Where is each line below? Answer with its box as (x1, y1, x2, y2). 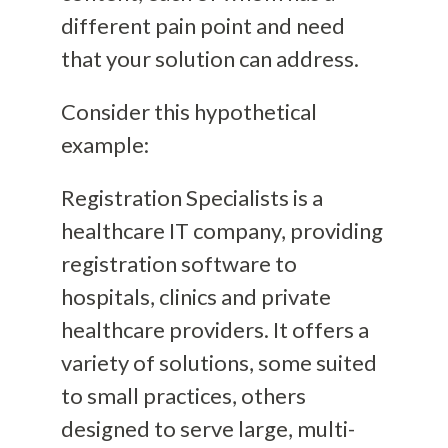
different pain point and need (60, 11, 345, 39)
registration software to (60, 249, 297, 277)
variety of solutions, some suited (60, 348, 377, 376)
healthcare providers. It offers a (60, 315, 369, 343)
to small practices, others (60, 381, 306, 409)
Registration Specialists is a (60, 183, 323, 211)
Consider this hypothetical (60, 97, 317, 125)
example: (60, 130, 149, 158)
